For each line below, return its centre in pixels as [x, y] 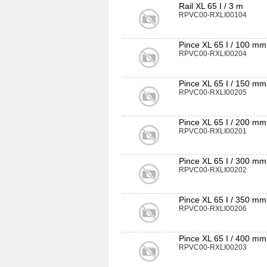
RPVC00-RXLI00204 [213, 54]
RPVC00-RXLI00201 [213, 131]
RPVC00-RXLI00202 [213, 170]
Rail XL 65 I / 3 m [211, 6]
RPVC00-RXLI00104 [213, 15]
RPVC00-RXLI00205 [213, 92]
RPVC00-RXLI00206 [213, 209]
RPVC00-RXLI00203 [213, 247]
